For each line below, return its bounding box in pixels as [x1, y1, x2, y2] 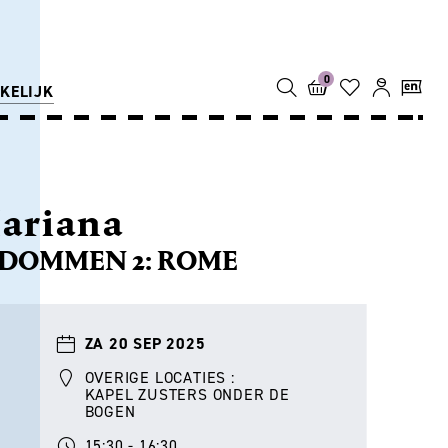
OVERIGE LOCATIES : [84, 367, 235, 389]
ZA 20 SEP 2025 [84, 333, 206, 355]
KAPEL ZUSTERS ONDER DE [84, 384, 290, 406]
